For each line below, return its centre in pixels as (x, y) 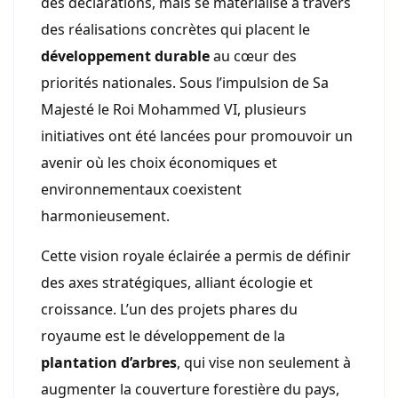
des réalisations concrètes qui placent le (175, 30)
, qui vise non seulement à (264, 363)
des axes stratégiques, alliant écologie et (177, 283)
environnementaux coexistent (141, 190)
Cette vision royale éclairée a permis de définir (196, 256)
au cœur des (253, 56)
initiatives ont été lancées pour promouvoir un (197, 136)
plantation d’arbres (109, 363)
